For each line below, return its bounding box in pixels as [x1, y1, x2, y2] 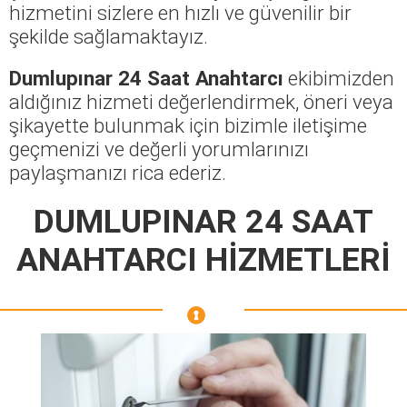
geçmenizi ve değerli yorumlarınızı [9, 136, 309, 161]
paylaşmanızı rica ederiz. [9, 160, 226, 184]
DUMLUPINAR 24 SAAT [34, 202, 373, 241]
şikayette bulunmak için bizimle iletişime [9, 113, 367, 137]
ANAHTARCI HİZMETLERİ [16, 240, 391, 279]
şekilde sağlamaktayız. [9, 24, 208, 48]
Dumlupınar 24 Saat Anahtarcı [9, 65, 283, 90]
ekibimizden [283, 65, 394, 90]
